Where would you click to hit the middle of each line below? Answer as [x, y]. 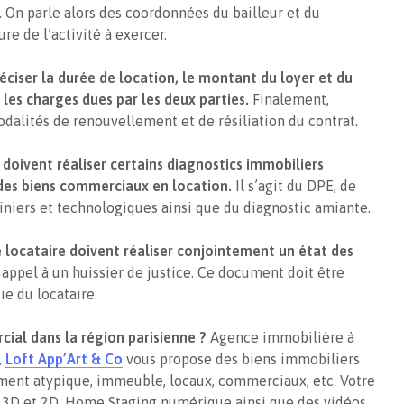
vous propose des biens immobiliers [241, 358]
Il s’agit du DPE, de [294, 185]
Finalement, [291, 99]
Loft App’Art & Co [64, 358]
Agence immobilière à [282, 337]
